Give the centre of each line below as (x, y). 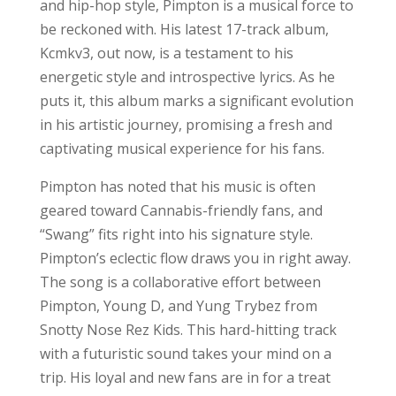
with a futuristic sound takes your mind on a (185, 353)
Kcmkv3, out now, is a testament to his (166, 53)
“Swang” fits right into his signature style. (176, 234)
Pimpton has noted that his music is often (177, 186)
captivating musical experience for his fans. (182, 148)
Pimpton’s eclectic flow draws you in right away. (195, 258)
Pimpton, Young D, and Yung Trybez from (178, 305)
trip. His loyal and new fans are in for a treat (185, 377)
